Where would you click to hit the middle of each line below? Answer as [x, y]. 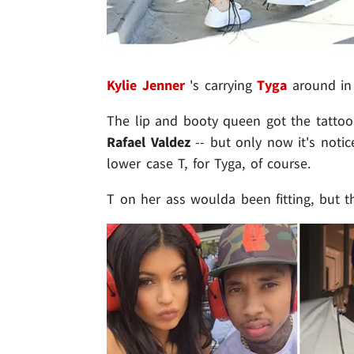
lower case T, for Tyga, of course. [209, 164]
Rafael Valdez [149, 142]
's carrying [221, 85]
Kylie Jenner [146, 85]
